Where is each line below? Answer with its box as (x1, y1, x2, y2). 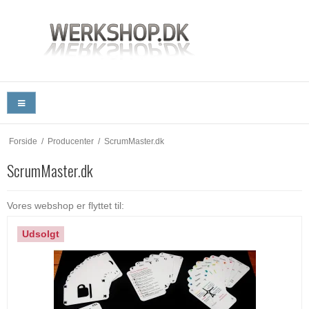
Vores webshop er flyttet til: (7, 200, 124, 212)
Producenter (47, 137, 94, 147)
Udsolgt (22, 228, 59, 240)
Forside (8, 137, 37, 147)
